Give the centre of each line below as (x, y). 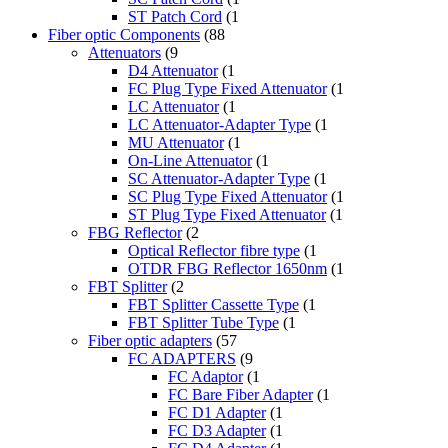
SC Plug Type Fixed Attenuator (227, 197)
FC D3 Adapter (217, 431)
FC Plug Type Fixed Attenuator (227, 89)
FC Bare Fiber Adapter (240, 395)
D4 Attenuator (173, 71)
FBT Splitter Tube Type (203, 323)
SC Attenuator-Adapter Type (219, 179)
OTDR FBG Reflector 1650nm (227, 269)
